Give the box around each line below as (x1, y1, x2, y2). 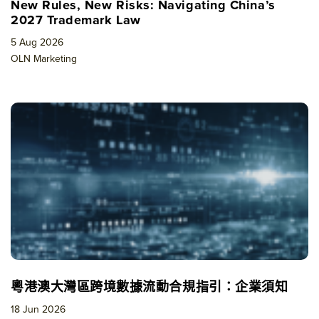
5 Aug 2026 (11, 36, 63, 49)
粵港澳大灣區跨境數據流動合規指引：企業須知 (11, 279, 288, 296)
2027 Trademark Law (11, 12, 141, 28)
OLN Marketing (11, 53, 77, 66)
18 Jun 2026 (11, 303, 66, 316)
